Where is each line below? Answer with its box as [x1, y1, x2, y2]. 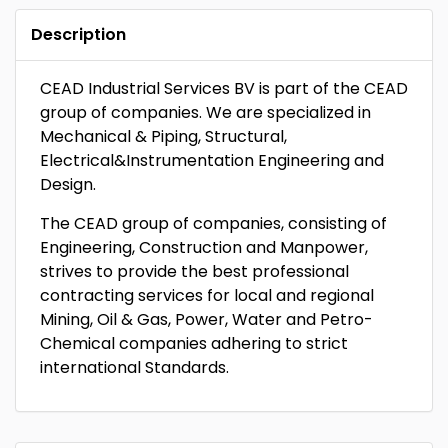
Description [31, 23, 126, 46]
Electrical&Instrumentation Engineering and [40, 149, 384, 172]
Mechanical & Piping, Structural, [40, 125, 287, 148]
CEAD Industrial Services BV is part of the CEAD [40, 77, 408, 100]
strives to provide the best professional [40, 260, 349, 283]
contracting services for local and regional [40, 284, 374, 307]
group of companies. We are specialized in [40, 101, 371, 124]
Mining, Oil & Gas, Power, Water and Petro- [40, 308, 373, 331]
